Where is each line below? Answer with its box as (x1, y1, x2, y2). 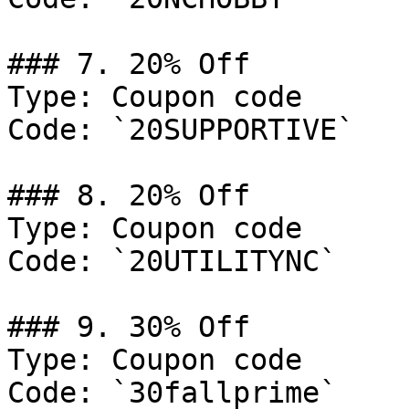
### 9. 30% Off (7, 310, 250, 343)
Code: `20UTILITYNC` (7, 245, 337, 278)
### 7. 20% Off (7, 47, 250, 80)
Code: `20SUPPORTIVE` (7, 113, 354, 146)
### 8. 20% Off (7, 179, 250, 212)
